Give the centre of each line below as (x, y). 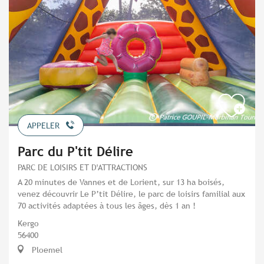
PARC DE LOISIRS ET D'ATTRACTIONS (82, 167)
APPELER (43, 126)
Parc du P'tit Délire (75, 152)
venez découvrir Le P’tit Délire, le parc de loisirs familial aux (131, 194)
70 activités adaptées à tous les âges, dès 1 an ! (107, 206)
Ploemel (46, 250)
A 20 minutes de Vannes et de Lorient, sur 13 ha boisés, (121, 182)
